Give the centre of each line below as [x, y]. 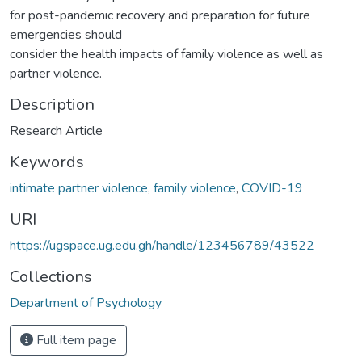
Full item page [75, 340]
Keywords [47, 162]
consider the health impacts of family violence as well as [166, 54]
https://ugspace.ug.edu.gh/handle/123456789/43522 [162, 245]
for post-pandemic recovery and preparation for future [160, 15]
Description [52, 104]
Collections [51, 276]
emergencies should [66, 34]
